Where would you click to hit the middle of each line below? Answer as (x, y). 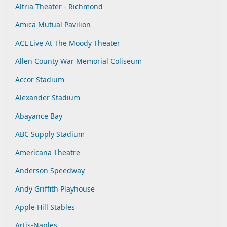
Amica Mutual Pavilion (53, 25)
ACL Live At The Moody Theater (68, 43)
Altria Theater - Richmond (59, 6)
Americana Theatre (48, 152)
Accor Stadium (40, 79)
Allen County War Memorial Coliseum (79, 61)
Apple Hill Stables (45, 207)
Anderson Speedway (50, 171)
